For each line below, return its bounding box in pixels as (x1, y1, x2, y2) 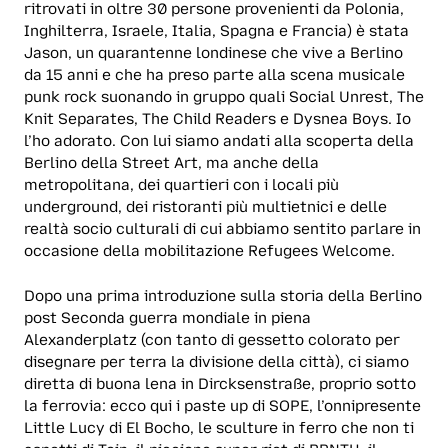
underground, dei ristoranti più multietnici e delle (24, 198, 387, 217)
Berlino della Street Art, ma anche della (24, 154, 319, 173)
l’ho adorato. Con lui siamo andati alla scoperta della (24, 132, 414, 151)
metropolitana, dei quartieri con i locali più (24, 176, 339, 195)
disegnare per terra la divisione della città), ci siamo (24, 352, 409, 371)
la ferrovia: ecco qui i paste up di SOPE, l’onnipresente (24, 396, 421, 415)
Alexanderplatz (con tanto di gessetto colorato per (24, 330, 400, 349)
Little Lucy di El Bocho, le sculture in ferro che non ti (24, 418, 414, 437)
